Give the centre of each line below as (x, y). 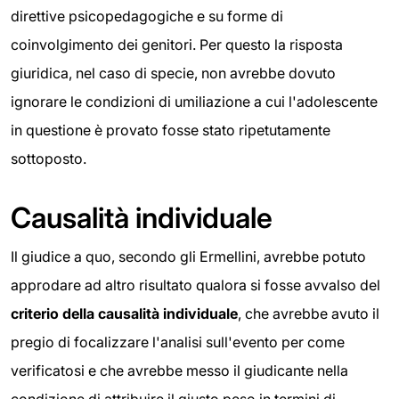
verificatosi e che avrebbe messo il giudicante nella (179, 370)
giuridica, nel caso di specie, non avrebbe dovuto (173, 73)
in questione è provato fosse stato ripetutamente (171, 130)
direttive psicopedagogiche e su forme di (147, 16)
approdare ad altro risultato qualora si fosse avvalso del (195, 285)
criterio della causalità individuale (124, 313)
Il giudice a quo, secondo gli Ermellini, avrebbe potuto (188, 256)
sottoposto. (49, 158)
